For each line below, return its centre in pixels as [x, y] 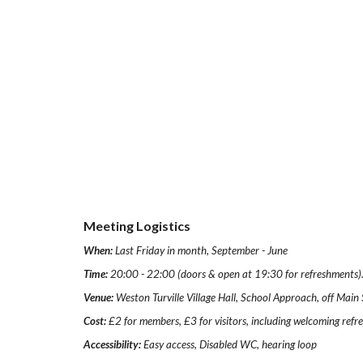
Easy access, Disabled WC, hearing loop [230, 344]
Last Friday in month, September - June [201, 250]
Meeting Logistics [137, 226]
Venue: [99, 297]
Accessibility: [113, 344]
